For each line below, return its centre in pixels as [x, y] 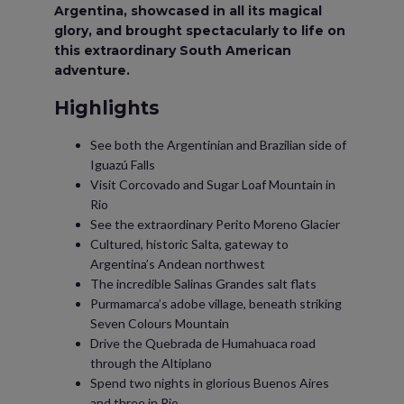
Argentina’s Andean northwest [178, 264]
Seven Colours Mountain [160, 323]
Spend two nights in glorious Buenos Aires [210, 383]
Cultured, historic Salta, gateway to [189, 244]
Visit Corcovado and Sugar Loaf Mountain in [213, 184]
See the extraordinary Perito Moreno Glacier [215, 224]
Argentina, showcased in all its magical [188, 11]
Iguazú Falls [123, 165]
